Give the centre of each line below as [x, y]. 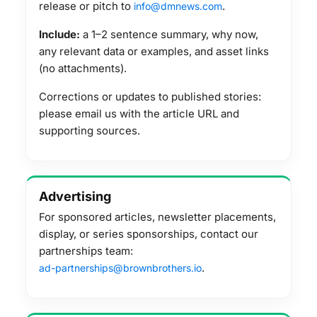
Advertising [75, 196]
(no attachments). [83, 68]
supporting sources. [90, 131]
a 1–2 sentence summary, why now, [169, 34]
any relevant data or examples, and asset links [154, 51]
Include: [59, 34]
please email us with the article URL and [139, 114]
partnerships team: [86, 251]
